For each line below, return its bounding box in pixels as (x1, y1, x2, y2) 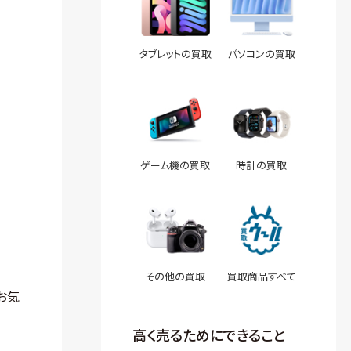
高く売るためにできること (132, 324, 286, 345)
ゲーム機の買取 (140, 157, 210, 172)
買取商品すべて (226, 269, 296, 284)
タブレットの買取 (139, 46, 212, 61)
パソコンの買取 (227, 46, 295, 61)
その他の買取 (145, 269, 205, 284)
